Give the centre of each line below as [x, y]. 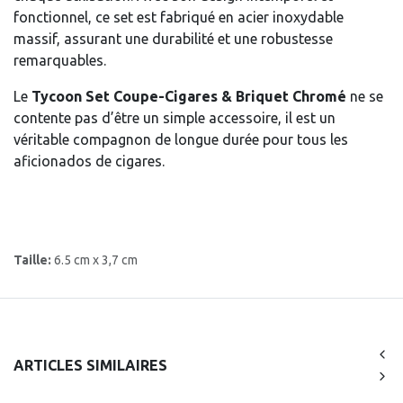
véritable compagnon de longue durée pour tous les [181, 139]
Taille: [34, 260]
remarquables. [60, 60]
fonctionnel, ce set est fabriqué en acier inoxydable [179, 17]
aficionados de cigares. [89, 161]
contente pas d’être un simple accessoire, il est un [175, 118]
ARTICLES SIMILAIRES [90, 365]
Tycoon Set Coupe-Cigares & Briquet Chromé [189, 96]
